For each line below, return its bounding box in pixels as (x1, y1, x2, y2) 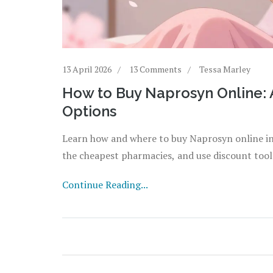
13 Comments (129, 63, 182, 75)
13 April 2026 (62, 63, 112, 75)
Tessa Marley (199, 63, 250, 75)
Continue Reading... (62, 177, 148, 191)
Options (62, 102, 116, 120)
